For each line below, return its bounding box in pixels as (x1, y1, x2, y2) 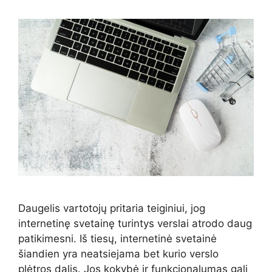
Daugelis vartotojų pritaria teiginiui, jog (18, 202, 205, 214)
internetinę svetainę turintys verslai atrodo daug (18, 217, 252, 229)
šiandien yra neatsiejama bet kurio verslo (18, 247, 219, 260)
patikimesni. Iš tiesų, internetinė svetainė (18, 232, 217, 245)
